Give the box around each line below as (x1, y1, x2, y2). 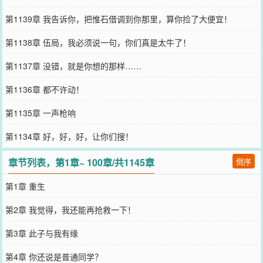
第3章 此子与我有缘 (5, 227, 78, 239)
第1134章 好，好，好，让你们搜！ (5, 130, 133, 142)
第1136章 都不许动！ (5, 83, 84, 95)
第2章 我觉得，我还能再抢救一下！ (5, 204, 136, 215)
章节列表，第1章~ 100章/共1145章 (8, 156, 155, 169)
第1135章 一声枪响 (5, 107, 76, 119)
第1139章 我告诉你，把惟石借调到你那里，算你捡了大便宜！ (5, 13, 232, 25)
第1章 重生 (5, 180, 45, 192)
